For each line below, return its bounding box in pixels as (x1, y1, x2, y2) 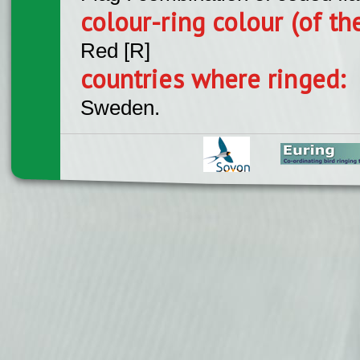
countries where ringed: (80, 61, 353, 96)
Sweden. (80, 96, 160, 119)
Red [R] (80, 39, 150, 62)
